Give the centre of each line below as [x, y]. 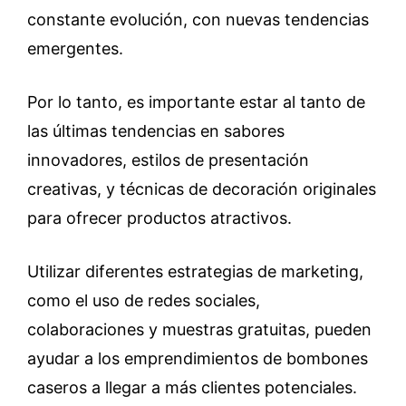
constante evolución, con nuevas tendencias [198, 19]
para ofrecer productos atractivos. [159, 217]
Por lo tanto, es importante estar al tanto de [196, 101]
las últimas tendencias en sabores [156, 130]
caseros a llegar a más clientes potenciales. [192, 387]
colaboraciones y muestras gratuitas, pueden [199, 329]
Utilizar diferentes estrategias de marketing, [195, 271]
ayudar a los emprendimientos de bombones [198, 358]
